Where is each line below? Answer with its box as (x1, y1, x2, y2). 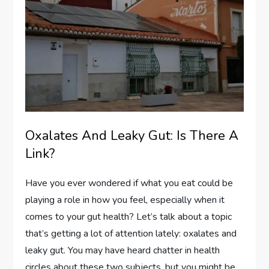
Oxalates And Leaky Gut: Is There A (25, 127, 239, 145)
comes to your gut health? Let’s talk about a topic (25, 210, 232, 224)
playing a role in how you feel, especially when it (25, 193, 225, 207)
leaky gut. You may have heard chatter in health (25, 244, 220, 258)
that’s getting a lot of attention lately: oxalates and (25, 227, 237, 241)
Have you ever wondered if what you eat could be (25, 177, 234, 190)
